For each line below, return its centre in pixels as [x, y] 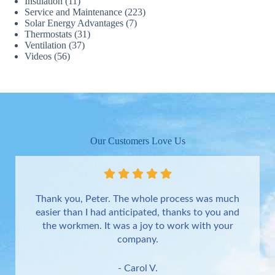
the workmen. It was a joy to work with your [137, 226]
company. [137, 239]
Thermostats [48, 34]
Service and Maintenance [73, 12]
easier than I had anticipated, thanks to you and [137, 212]
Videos [38, 56]
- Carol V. [137, 268]
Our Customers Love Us [137, 141]
